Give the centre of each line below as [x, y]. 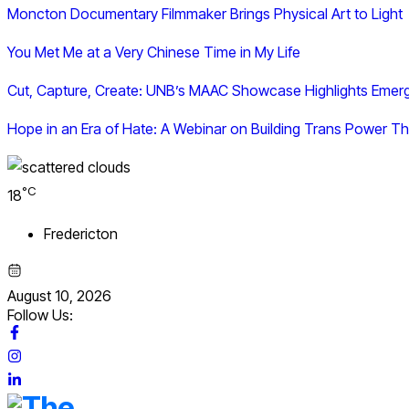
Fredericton [81, 234]
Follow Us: [40, 315]
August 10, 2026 [59, 296]
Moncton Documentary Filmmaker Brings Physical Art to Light [205, 14]
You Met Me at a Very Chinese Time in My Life [154, 52]
